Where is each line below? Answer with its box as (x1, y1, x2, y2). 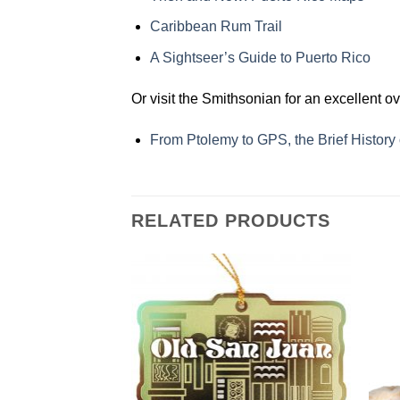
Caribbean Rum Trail (149, 19, 282, 35)
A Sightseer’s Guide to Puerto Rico (149, 49, 371, 65)
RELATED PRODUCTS (131, 211, 330, 231)
